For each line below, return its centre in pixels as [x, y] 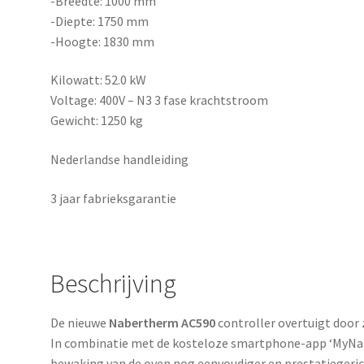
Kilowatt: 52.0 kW [99, 80]
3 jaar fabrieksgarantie [114, 198]
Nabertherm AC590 [162, 323]
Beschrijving [114, 283]
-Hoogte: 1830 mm [103, 41]
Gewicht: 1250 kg [97, 121]
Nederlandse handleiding [120, 159]
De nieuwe [80, 323]
